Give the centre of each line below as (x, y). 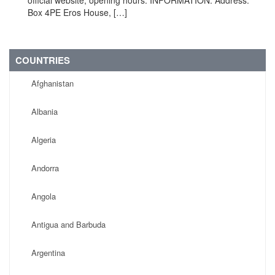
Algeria (44, 140)
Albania (45, 111)
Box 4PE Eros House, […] (77, 12)
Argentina (48, 253)
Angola (44, 196)
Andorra (45, 168)
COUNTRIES (43, 60)
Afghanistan (52, 83)
